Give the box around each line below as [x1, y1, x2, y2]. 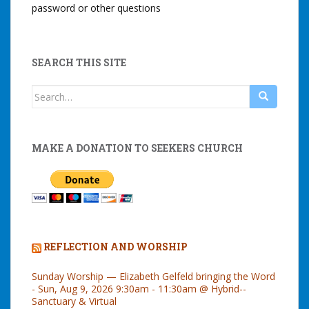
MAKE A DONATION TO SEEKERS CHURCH [32, 141, 243, 155]
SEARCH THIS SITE [32, 56, 126, 70]
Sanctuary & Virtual [32, 294, 117, 308]
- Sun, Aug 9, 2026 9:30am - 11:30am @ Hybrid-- [32, 281, 246, 295]
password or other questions [32, 1, 161, 15]
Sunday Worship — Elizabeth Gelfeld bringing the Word [32, 269, 275, 283]
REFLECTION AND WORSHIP [43, 240, 188, 254]
